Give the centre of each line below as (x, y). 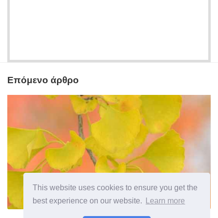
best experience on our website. (89, 201)
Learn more (165, 201)
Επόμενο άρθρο (43, 80)
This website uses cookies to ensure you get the (115, 187)
